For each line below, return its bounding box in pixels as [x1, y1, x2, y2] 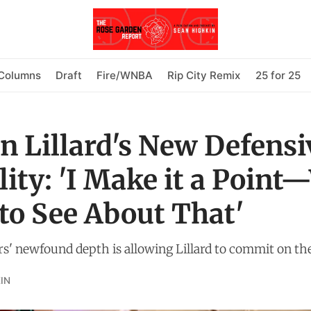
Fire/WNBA [96, 68, 153, 82]
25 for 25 [255, 68, 301, 82]
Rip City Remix [167, 68, 241, 82]
